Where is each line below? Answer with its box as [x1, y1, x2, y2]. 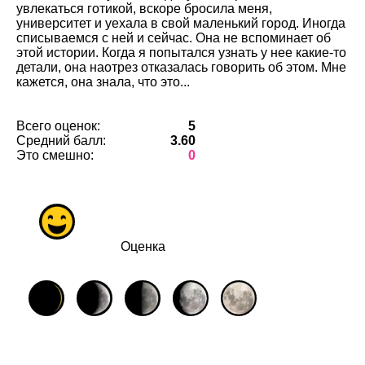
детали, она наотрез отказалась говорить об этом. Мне [16, 60, 346, 74]
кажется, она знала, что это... [16, 75, 190, 89]
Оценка [120, 240, 165, 253]
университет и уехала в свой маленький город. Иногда [16, 16, 345, 30]
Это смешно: [16, 148, 94, 162]
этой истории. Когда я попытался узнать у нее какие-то [16, 46, 346, 59]
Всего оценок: [16, 119, 100, 133]
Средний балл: [16, 134, 106, 147]
